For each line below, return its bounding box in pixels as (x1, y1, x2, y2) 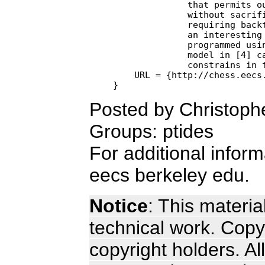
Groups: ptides (89, 120, 214, 142)
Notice (89, 195, 148, 216)
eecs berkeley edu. (89, 164, 250, 186)
